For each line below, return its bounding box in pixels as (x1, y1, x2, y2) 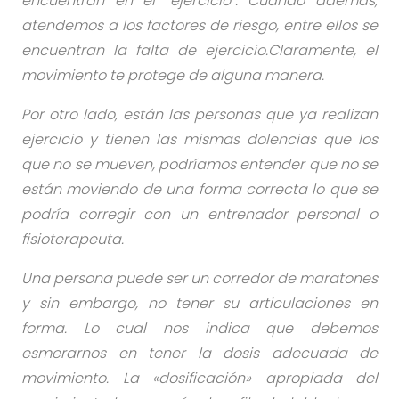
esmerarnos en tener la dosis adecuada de (21, 343, 378, 363)
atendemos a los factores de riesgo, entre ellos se (21, 15, 378, 36)
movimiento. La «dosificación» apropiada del (21, 368, 378, 388)
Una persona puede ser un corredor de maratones (21, 268, 378, 289)
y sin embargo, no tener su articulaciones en (21, 293, 378, 313)
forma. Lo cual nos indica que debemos (21, 318, 378, 338)
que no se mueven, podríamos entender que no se (21, 154, 378, 175)
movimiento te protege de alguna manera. (21, 65, 324, 85)
